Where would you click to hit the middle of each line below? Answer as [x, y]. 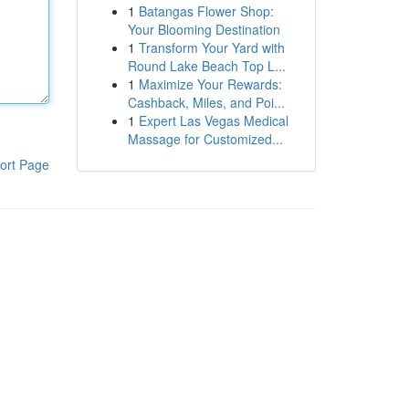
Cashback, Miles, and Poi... [206, 102]
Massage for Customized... [205, 139]
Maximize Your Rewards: [210, 84]
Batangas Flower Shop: [206, 11]
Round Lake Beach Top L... [206, 66]
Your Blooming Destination [204, 29]
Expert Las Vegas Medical [213, 121]
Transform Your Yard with [211, 47]
